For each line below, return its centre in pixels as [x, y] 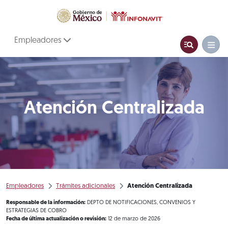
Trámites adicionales [85, 186]
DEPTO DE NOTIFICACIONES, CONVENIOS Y [140, 203]
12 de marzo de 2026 [133, 219]
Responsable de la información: [46, 203]
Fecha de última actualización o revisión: [56, 219]
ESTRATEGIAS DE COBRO [36, 211]
